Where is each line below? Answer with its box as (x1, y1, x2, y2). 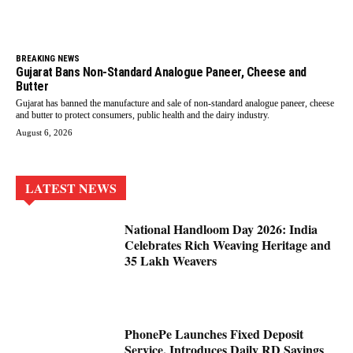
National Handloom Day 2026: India (124, 220, 318, 239)
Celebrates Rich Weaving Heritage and (124, 236, 332, 255)
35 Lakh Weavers (124, 251, 217, 270)
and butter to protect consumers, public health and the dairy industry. (16, 110, 269, 121)
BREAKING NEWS (16, 54, 80, 65)
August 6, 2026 (16, 128, 72, 138)
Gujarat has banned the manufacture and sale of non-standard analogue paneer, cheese (16, 98, 334, 110)
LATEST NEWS (25, 179, 117, 198)
